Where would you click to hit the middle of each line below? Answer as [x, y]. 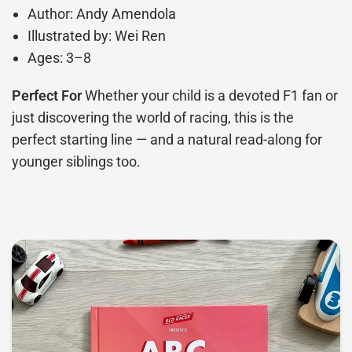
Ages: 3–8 [60, 58]
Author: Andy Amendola [102, 14]
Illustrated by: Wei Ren [97, 36]
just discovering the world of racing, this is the [153, 118]
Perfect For [47, 96]
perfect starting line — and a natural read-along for [167, 140]
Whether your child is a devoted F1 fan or [210, 96]
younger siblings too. [77, 162]
